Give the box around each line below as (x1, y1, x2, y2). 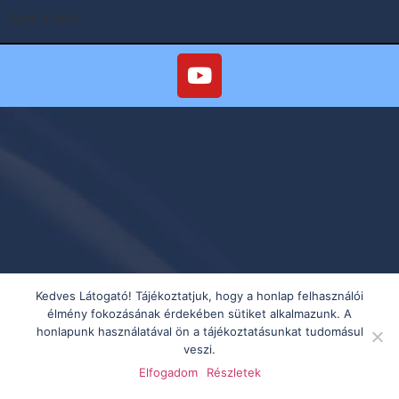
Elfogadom (138, 365, 198, 379)
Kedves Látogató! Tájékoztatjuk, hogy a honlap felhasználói (36, 289, 363, 303)
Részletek (206, 365, 261, 379)
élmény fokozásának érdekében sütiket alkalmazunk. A (47, 306, 352, 321)
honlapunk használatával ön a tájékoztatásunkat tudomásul (36, 324, 363, 338)
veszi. (183, 342, 216, 356)
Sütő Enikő (9, 10, 82, 28)
